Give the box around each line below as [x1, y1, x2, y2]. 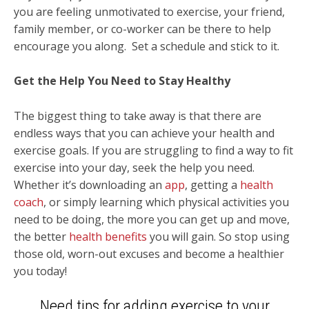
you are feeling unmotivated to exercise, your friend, [14, 3, 285, 19]
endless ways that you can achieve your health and [14, 125, 275, 141]
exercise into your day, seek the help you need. [14, 159, 255, 175]
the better [14, 228, 69, 244]
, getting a [185, 177, 240, 192]
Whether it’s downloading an [14, 177, 165, 192]
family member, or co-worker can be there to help [14, 21, 271, 37]
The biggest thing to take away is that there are [14, 108, 261, 123]
